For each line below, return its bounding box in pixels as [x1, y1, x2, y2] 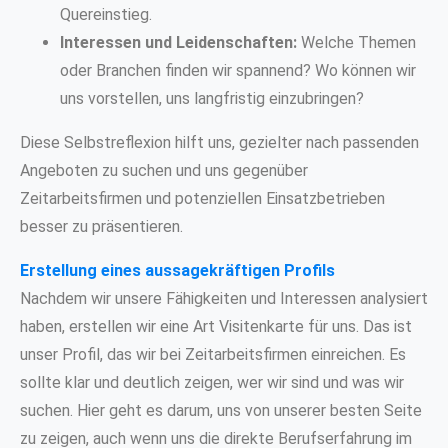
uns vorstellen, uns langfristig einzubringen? [60, 88, 364, 108]
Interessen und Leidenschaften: [60, 32, 297, 52]
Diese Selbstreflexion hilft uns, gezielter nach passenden [20, 132, 419, 152]
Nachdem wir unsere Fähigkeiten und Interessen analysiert [20, 288, 428, 308]
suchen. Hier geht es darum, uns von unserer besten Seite [20, 400, 422, 420]
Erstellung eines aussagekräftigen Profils [20, 260, 335, 280]
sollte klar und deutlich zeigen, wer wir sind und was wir [20, 372, 404, 392]
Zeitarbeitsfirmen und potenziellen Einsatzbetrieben [20, 188, 385, 208]
